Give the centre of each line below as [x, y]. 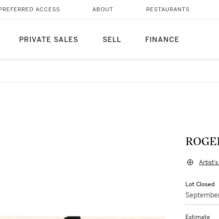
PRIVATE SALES [48, 40]
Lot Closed [200, 184]
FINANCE [162, 40]
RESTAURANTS [168, 10]
